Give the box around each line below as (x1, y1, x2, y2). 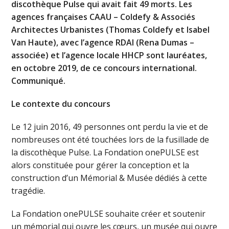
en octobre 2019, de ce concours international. (11, 62, 197, 74)
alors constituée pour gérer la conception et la (11, 159, 190, 171)
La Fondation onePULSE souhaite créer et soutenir (11, 208, 206, 219)
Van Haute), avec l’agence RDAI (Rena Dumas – (11, 36, 195, 48)
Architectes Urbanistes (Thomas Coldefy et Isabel (11, 24, 210, 35)
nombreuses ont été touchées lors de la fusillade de (11, 133, 210, 145)
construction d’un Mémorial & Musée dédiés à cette (11, 172, 208, 184)
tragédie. (11, 185, 45, 196)
